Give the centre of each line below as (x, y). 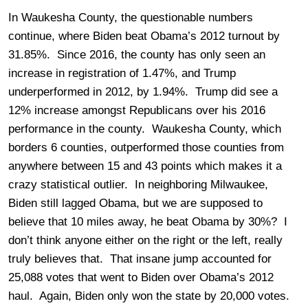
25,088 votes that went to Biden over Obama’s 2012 (141, 277)
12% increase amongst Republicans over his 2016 (137, 110)
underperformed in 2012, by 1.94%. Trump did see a (143, 91)
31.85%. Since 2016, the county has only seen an (137, 54)
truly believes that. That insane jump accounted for (140, 258)
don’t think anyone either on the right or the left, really (145, 240)
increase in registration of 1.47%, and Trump (122, 73)
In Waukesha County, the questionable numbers (131, 17)
